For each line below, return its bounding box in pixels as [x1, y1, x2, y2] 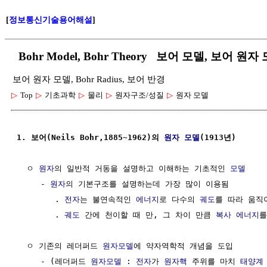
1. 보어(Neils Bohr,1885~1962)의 [17, 132, 164, 142]
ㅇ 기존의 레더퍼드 [17, 241, 103, 250]
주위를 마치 [187, 256, 240, 266]
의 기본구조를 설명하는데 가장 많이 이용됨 [66, 179, 229, 188]
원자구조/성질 [115, 91, 164, 100]
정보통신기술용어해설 [9, 15, 92, 24]
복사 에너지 [216, 210, 259, 219]
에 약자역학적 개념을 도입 [133, 241, 233, 250]
